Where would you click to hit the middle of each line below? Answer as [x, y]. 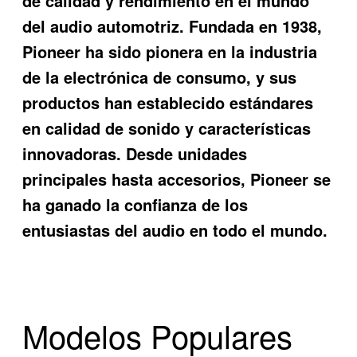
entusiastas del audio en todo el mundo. [175, 229]
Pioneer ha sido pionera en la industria [170, 51]
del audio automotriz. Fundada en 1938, [173, 25]
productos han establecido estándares [168, 102]
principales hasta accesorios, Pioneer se [177, 178]
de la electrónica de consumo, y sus [160, 76]
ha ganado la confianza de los [135, 204]
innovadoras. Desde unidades [135, 153]
